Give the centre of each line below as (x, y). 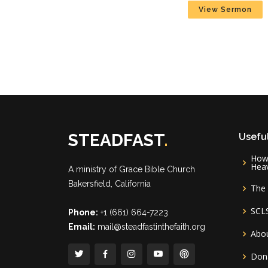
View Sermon (225, 10)
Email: (82, 227)
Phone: (83, 212)
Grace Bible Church (157, 169)
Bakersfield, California (109, 184)
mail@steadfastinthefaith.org (151, 227)
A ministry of (94, 169)
